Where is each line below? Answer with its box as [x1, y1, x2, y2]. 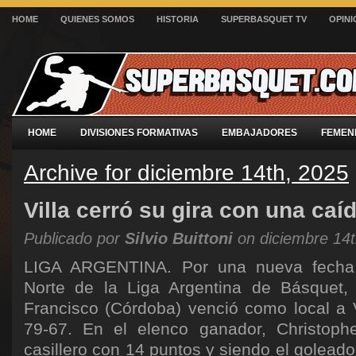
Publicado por [24, 230, 125, 247]
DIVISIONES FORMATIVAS [80, 127, 198, 138]
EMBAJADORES [222, 127, 297, 138]
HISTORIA [157, 14, 199, 24]
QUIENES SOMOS [60, 14, 134, 24]
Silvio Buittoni [125, 230, 233, 247]
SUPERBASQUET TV [221, 14, 307, 24]
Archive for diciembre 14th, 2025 [24, 160, 349, 185]
